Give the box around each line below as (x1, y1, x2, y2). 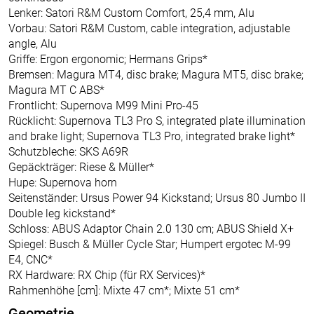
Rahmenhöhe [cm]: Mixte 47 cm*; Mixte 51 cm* (8, 283, 240, 297)
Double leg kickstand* (8, 206, 116, 220)
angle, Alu (8, 36, 57, 50)
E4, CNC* (8, 252, 53, 266)
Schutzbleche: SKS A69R (8, 144, 128, 158)
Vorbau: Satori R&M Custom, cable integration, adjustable (8, 21, 290, 35)
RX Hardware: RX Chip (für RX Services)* (8, 268, 205, 282)
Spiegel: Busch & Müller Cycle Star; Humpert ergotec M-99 (8, 237, 291, 251)
